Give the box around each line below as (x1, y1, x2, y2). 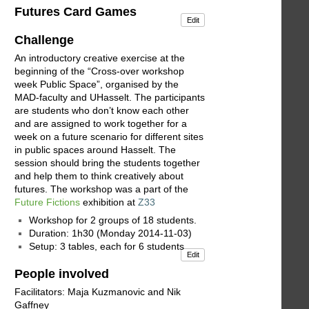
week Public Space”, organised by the (14, 79, 179, 90)
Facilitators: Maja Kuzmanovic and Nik (14, 286, 181, 298)
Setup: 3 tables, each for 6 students (29, 241, 184, 252)
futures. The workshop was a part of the (14, 183, 188, 195)
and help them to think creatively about (14, 170, 183, 182)
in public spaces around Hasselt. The (14, 144, 176, 156)
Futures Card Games (14, 4, 137, 19)
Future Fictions (14, 197, 80, 208)
